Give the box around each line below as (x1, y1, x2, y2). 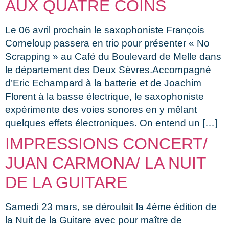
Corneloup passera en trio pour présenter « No (5, 37, 210, 49)
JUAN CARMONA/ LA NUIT (5, 153, 206, 172)
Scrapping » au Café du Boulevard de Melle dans (5, 51, 221, 62)
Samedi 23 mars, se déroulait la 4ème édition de (5, 201, 217, 212)
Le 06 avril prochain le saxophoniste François (5, 24, 204, 35)
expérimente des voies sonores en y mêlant (5, 104, 197, 115)
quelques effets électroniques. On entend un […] (5, 117, 217, 128)
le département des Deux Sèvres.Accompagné (5, 64, 211, 75)
